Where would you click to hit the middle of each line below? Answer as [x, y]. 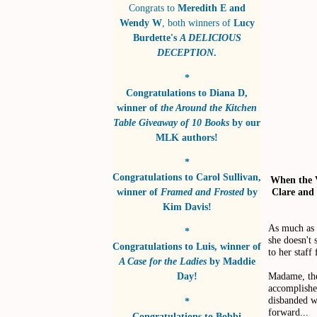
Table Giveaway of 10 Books [171, 122]
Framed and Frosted [202, 192]
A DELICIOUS [210, 38]
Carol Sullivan [227, 177]
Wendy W [140, 23]
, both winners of [196, 23]
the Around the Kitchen [209, 107]
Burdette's [156, 38]
